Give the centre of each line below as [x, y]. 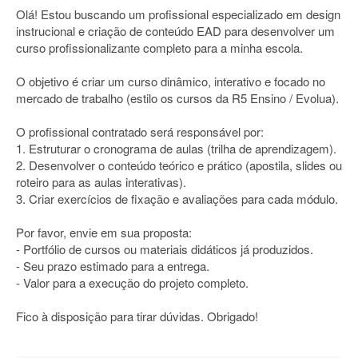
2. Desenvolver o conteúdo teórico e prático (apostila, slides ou [179, 165]
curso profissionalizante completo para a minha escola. [159, 48]
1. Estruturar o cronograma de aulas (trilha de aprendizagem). [176, 148]
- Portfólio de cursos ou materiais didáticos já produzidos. [165, 249]
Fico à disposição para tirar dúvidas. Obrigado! [137, 316]
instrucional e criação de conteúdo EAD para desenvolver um [175, 31]
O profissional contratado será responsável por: [140, 131]
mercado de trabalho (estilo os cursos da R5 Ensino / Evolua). [177, 98]
